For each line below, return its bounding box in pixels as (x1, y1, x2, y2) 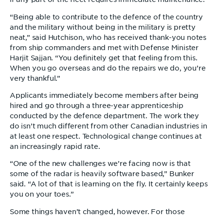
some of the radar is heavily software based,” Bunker (10, 170, 194, 178)
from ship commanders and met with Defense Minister (10, 43, 199, 52)
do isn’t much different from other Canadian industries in (10, 122, 207, 130)
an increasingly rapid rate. (10, 142, 100, 150)
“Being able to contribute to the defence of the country (10, 13, 203, 21)
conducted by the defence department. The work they (10, 111, 199, 120)
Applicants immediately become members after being (10, 91, 199, 99)
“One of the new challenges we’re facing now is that (10, 160, 191, 168)
